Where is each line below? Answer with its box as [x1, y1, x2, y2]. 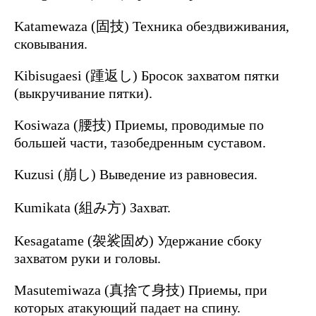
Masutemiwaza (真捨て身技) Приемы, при [14, 282, 267, 298]
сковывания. [14, 36, 87, 52]
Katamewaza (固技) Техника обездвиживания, [14, 18, 289, 35]
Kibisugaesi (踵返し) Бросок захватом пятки [14, 68, 279, 84]
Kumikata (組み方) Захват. [14, 200, 171, 216]
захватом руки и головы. [14, 250, 161, 267]
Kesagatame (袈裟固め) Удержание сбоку [14, 233, 262, 249]
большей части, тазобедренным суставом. [14, 135, 266, 151]
